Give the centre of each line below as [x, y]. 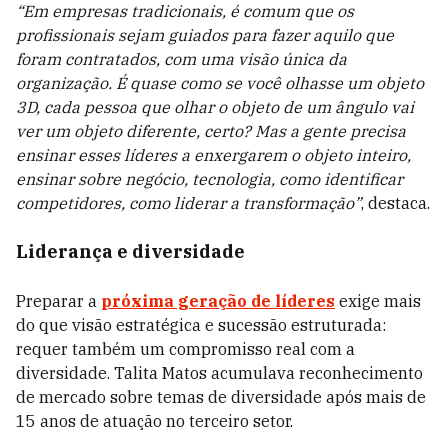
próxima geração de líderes [218, 301]
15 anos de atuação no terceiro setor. [156, 421]
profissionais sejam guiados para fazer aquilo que [205, 35]
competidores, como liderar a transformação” [188, 203]
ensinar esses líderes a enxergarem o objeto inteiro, [213, 155]
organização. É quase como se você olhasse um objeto [220, 83]
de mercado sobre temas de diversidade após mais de [221, 397]
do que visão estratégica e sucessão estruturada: [201, 325]
